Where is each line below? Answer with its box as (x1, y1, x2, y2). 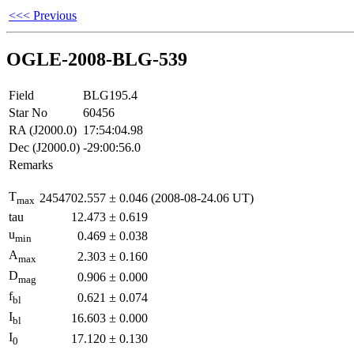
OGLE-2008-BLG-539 (6, 48, 187, 70)
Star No (9, 105, 47, 119)
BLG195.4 (83, 88, 137, 102)
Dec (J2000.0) (9, 140, 80, 154)
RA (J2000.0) (9, 122, 77, 137)
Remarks (9, 157, 53, 171)
